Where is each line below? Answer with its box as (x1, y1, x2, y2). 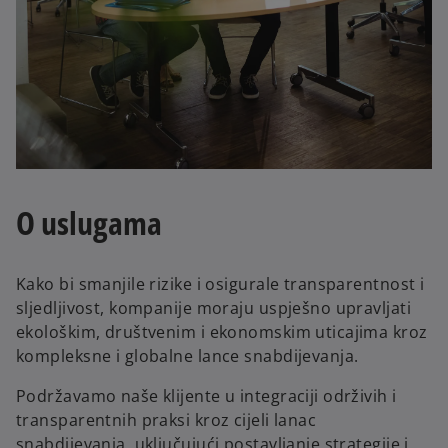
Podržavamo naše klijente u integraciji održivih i (16, 384, 397, 407)
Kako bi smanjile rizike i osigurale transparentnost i (16, 272, 425, 295)
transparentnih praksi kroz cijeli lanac (16, 408, 317, 431)
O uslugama (16, 201, 162, 245)
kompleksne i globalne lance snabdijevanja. (16, 344, 359, 367)
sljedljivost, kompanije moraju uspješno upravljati (16, 296, 412, 319)
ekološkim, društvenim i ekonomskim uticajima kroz (16, 320, 428, 343)
